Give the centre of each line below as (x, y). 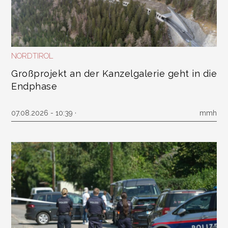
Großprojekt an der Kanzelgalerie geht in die (114, 74)
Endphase (34, 86)
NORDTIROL (32, 56)
